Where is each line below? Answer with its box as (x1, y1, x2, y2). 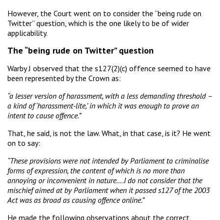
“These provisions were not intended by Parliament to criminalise (7, 155, 209, 165)
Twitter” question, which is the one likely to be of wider (7, 18, 189, 28)
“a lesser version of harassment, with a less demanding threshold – (7, 90, 212, 101)
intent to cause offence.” (7, 110, 81, 120)
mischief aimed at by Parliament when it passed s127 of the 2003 (7, 185, 210, 195)
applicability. (7, 27, 48, 38)
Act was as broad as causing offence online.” (7, 194, 144, 205)
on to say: (7, 137, 40, 148)
